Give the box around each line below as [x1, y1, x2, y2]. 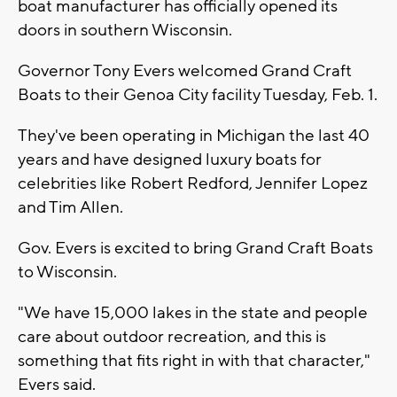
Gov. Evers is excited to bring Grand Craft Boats [18, 237, 373, 259]
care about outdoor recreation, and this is [18, 325, 326, 347]
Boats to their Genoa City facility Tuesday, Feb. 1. [18, 83, 378, 105]
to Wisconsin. [18, 261, 117, 283]
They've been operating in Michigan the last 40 [18, 124, 370, 146]
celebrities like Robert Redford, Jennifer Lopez [18, 172, 368, 194]
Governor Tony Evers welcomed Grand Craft [18, 59, 352, 82]
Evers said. [18, 373, 99, 395]
